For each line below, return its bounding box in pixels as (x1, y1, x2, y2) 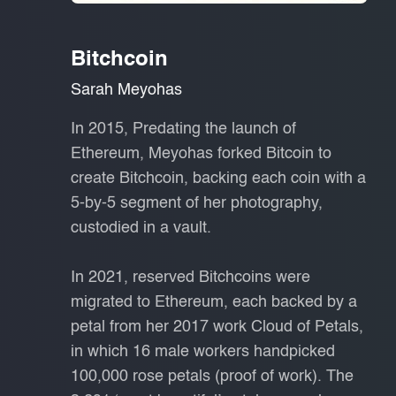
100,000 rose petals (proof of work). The (71, 369, 354, 385)
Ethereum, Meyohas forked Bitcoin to (71, 146, 331, 163)
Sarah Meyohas (71, 82, 182, 99)
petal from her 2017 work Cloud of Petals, (71, 319, 363, 336)
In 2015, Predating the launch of (71, 121, 296, 138)
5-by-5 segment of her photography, (71, 195, 323, 212)
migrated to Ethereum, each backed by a (71, 294, 357, 311)
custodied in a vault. (71, 220, 211, 237)
